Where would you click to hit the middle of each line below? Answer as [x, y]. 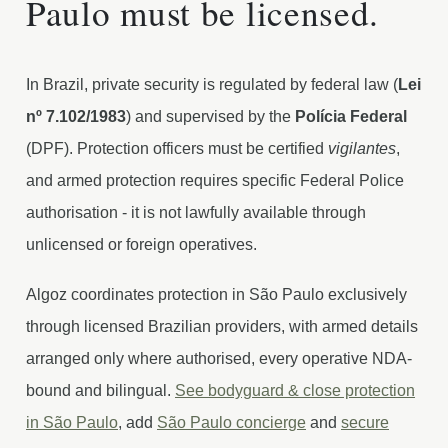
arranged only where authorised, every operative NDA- [219, 358]
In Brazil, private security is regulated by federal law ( [212, 84]
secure [365, 422]
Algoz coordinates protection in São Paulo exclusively [216, 294]
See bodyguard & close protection [295, 390]
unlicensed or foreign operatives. [141, 244]
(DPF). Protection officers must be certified [177, 148]
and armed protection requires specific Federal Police [215, 180]
